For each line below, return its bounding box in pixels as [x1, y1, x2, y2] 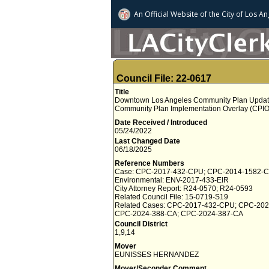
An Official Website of [134, 9, 207, 19]
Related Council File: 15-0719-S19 [115, 193, 228, 201]
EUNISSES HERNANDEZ [115, 250, 199, 259]
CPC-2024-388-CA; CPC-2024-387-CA [115, 210, 243, 218]
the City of [207, 9, 243, 19]
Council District [115, 220, 168, 228]
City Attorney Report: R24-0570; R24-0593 [115, 184, 253, 193]
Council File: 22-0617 [116, 73, 211, 83]
